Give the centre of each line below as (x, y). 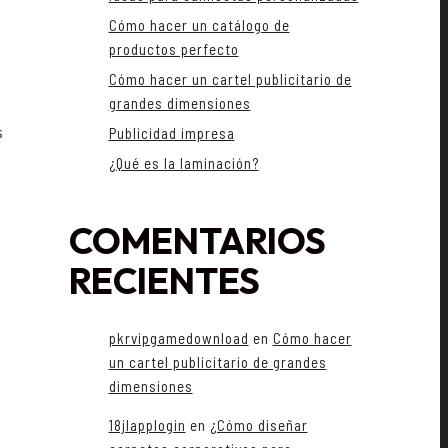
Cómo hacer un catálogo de (199, 25)
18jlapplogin (147, 425)
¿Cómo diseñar (258, 425)
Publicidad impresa (171, 133)
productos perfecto (173, 49)
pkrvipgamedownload (178, 338)
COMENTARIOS (197, 241)
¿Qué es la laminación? (183, 163)
